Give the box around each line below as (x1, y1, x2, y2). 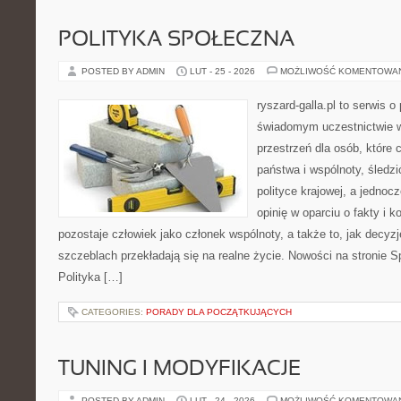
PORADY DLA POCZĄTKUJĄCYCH (146, 307, 292, 317)
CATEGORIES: (81, 307, 146, 317)
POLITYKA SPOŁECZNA (58, 30, 294, 50)
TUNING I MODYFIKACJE (58, 360, 301, 380)
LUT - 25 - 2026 (190, 66, 255, 76)
